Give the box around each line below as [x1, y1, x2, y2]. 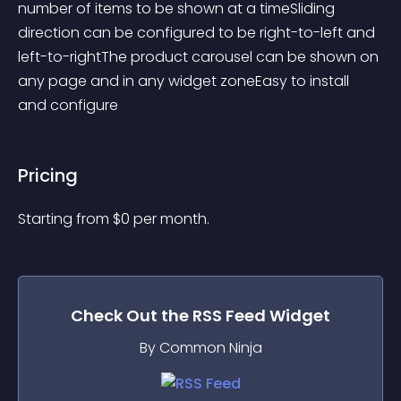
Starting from [18, 209, 113, 229]
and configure [18, 95, 118, 115]
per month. [133, 209, 209, 229]
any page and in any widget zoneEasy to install [18, 71, 353, 91]
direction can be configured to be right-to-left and [18, 22, 379, 43]
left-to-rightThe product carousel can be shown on [18, 47, 382, 67]
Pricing [18, 163, 78, 188]
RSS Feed [192, 304, 266, 327]
